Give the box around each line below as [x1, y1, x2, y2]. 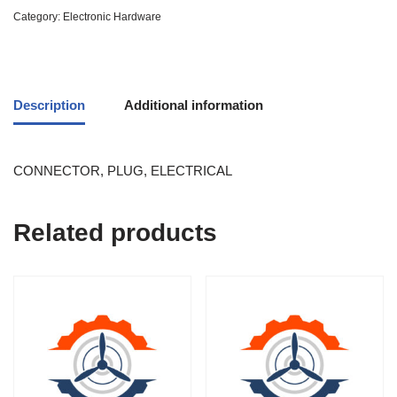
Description [13, 97, 85, 113]
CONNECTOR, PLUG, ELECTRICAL [13, 163, 232, 179]
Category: [13, 11, 63, 24]
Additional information [124, 97, 263, 113]
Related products [13, 219, 217, 247]
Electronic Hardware [63, 11, 161, 24]
